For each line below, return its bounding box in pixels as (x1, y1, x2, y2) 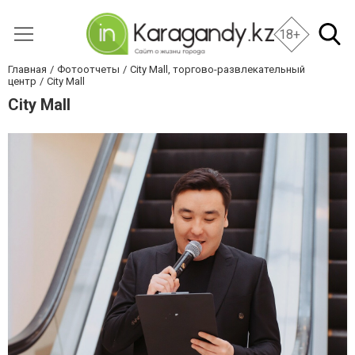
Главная (8, 63, 47, 75)
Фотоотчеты (57, 63, 120, 75)
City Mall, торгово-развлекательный (130, 63, 305, 75)
